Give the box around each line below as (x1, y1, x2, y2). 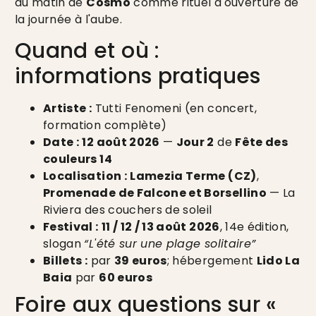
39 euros (114, 253, 167, 269)
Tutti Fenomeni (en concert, (92, 100, 257, 117)
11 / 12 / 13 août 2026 (101, 219, 220, 236)
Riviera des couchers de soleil (43, 202, 212, 219)
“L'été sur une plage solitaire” (84, 236, 256, 253)
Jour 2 (176, 134, 214, 151)
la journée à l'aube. (15, 11, 122, 28)
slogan (43, 236, 85, 253)
